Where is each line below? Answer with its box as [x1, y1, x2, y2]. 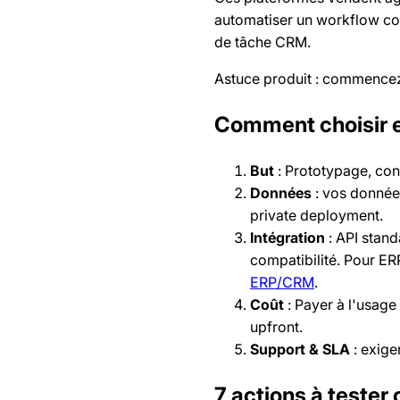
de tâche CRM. [214, 32, 311, 51]
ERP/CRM [250, 272, 314, 291]
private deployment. [250, 205, 383, 224]
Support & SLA [250, 339, 350, 358]
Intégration [250, 228, 325, 246]
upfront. [250, 317, 303, 336]
